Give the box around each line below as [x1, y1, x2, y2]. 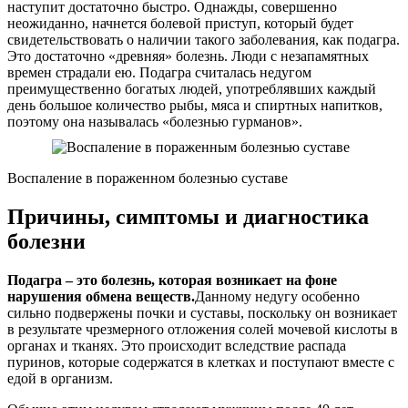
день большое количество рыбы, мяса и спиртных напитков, [7, 97, 382, 113]
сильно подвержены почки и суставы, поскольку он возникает [7, 304, 397, 321]
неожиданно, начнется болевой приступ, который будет [7, 15, 353, 31]
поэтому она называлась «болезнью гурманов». [7, 113, 302, 129]
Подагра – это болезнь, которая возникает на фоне [7, 271, 337, 288]
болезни [7, 229, 86, 253]
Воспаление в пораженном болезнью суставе [7, 169, 288, 186]
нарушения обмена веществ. [7, 288, 195, 304]
